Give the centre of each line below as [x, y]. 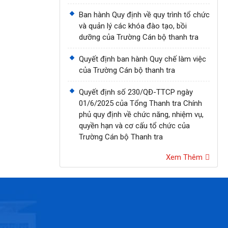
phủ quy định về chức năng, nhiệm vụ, [141, 115]
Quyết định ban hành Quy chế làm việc [142, 59]
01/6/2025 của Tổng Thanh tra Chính [140, 104]
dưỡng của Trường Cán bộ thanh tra [139, 37]
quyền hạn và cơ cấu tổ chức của [134, 126]
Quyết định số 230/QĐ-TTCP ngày [136, 92]
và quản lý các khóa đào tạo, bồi [133, 26]
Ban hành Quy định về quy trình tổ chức [144, 15]
